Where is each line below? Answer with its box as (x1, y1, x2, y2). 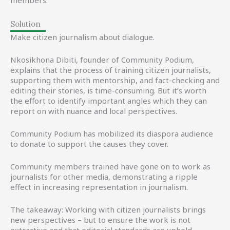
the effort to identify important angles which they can (10, 95, 207, 106)
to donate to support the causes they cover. (10, 139, 168, 149)
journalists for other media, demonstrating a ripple (10, 171, 198, 182)
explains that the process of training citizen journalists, (10, 65, 211, 75)
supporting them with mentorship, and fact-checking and (10, 75, 220, 85)
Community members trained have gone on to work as (10, 161, 210, 171)
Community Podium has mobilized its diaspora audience (10, 128, 213, 139)
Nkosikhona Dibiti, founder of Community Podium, (10, 54, 194, 65)
